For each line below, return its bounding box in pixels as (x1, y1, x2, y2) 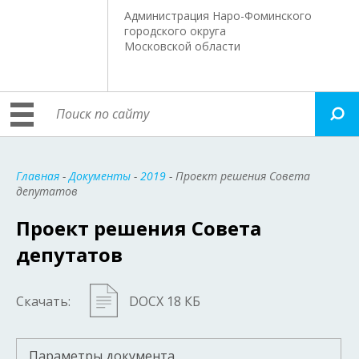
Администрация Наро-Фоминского (124, 8, 313, 23)
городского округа (124, 23, 227, 38)
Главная (16, 168, 59, 184)
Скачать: (16, 292, 71, 310)
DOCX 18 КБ (129, 292, 200, 310)
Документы (69, 168, 131, 184)
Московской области (124, 38, 241, 54)
